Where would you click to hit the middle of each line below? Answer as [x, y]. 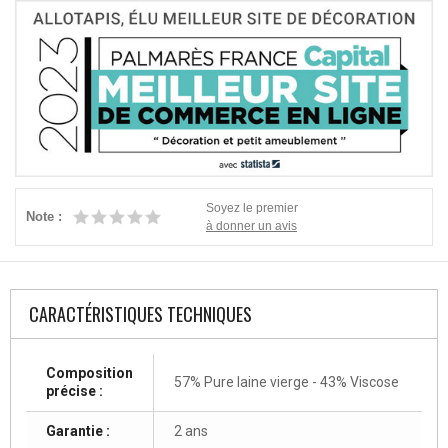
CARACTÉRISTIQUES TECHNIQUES [140, 313]
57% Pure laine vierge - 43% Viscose [286, 381]
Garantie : [78, 430]
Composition [89, 372]
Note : [44, 216]
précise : [74, 390]
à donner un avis [251, 225]
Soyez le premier [252, 207]
